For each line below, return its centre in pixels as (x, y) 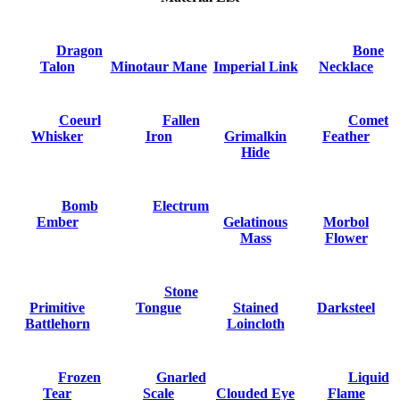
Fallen (181, 121)
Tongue (158, 308)
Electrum (181, 206)
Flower (346, 238)
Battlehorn (57, 324)
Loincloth (255, 324)
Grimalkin (255, 137)
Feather (346, 137)
